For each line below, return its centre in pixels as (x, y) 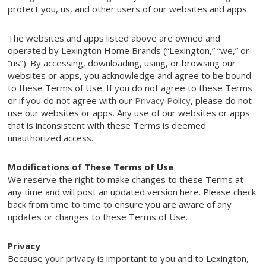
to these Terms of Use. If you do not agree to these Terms (130, 88)
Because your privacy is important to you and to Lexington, (129, 259)
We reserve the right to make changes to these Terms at (126, 180)
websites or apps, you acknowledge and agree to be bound (130, 76)
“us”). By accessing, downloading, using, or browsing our (122, 63)
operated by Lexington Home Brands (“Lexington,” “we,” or (129, 51)
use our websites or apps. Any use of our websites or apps (129, 113)
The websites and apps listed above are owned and (114, 38)
